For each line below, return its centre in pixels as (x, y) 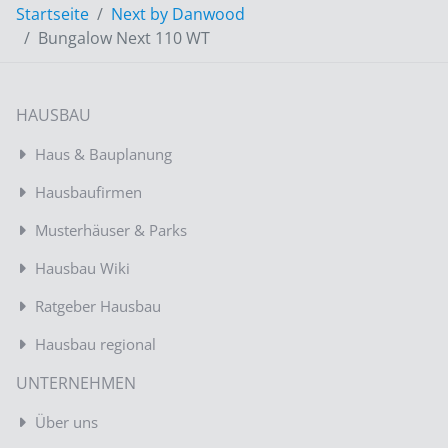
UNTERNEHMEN (76, 383)
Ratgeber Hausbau (98, 306)
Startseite (52, 14)
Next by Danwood (178, 14)
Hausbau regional (95, 344)
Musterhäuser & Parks (111, 230)
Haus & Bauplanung (103, 154)
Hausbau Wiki (82, 268)
